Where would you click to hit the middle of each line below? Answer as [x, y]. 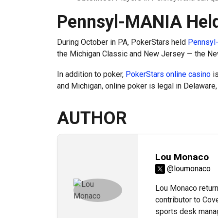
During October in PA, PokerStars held [122, 42]
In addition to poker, [91, 74]
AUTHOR [92, 118]
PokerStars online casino [168, 74]
